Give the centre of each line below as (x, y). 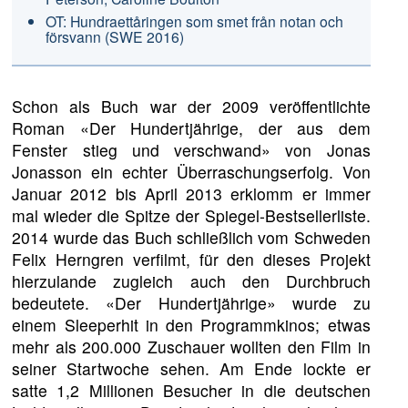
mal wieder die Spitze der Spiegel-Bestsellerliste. (191, 215)
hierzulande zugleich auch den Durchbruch (191, 280)
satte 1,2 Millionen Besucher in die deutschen (191, 390)
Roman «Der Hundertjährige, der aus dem (191, 127)
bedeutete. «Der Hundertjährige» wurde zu (191, 302)
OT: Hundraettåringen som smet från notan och (194, 20)
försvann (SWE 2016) (114, 36)
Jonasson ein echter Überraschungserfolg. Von (191, 171)
